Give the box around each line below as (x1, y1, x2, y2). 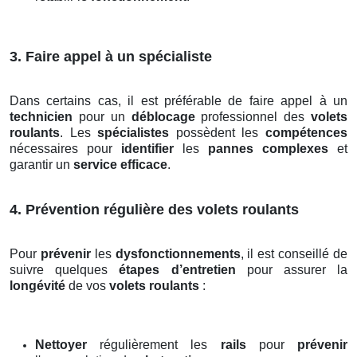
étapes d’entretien (119, 263, 236, 277)
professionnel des (194, 110, 311, 124)
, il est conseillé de (240, 247, 348, 261)
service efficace (73, 158, 167, 172)
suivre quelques (10, 263, 120, 277)
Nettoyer (35, 338, 87, 352)
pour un (73, 110, 131, 124)
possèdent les (169, 126, 266, 140)
